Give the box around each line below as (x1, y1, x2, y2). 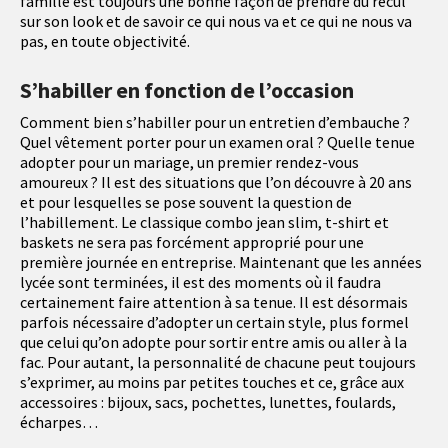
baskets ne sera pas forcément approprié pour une (20, 232, 364, 253)
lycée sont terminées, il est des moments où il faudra (20, 272, 381, 293)
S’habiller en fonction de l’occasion (20, 76, 354, 105)
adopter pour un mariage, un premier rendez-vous (20, 152, 359, 173)
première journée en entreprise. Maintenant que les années (20, 252, 422, 273)
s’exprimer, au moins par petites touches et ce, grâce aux (20, 372, 404, 393)
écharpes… (20, 412, 98, 433)
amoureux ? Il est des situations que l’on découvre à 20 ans (20, 172, 412, 193)
